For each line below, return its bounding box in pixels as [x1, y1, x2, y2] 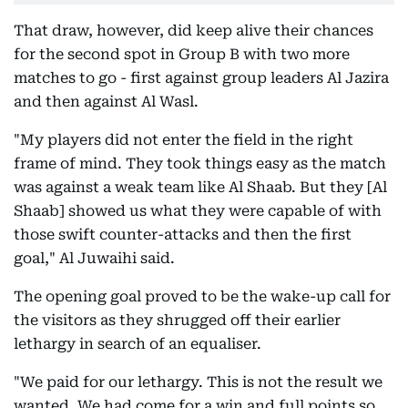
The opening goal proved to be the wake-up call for [14, 288, 391, 305]
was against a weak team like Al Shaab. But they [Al [14, 178, 387, 196]
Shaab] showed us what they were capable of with [14, 202, 382, 219]
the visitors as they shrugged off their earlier [14, 311, 341, 329]
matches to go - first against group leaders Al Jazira [14, 69, 389, 87]
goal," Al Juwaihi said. [14, 250, 175, 267]
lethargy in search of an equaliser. [14, 335, 261, 352]
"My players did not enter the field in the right [14, 131, 353, 148]
